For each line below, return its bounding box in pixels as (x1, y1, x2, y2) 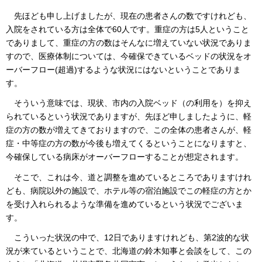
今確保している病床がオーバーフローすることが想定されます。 (6, 152, 243, 162)
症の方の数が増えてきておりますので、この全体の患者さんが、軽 (6, 125, 251, 135)
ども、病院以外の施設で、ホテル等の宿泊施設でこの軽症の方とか (6, 185, 251, 195)
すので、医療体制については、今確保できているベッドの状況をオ (6, 51, 251, 61)
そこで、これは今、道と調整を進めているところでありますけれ (6, 172, 251, 182)
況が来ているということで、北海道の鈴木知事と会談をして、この (6, 246, 251, 256)
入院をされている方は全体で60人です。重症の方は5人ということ (6, 24, 249, 34)
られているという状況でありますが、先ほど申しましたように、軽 (6, 112, 251, 122)
